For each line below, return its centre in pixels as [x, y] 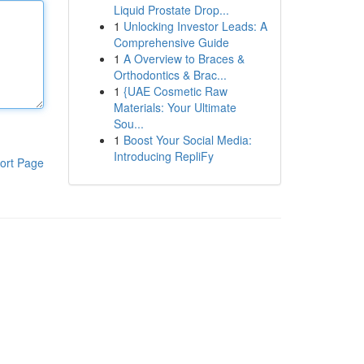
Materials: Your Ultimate [175, 107]
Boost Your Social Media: [187, 140]
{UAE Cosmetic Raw [175, 91]
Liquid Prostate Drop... [171, 10]
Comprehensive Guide [171, 42]
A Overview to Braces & [184, 58]
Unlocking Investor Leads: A [195, 26]
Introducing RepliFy [163, 156]
